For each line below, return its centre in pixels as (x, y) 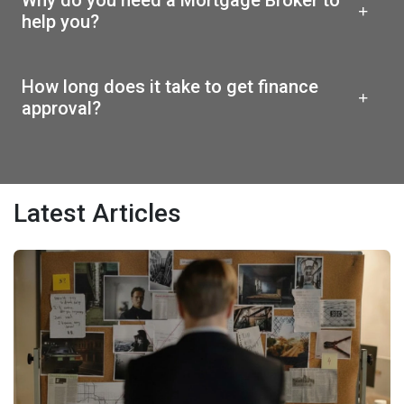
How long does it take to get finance (170, 86)
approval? (61, 108)
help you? (60, 21)
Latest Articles (97, 213)
